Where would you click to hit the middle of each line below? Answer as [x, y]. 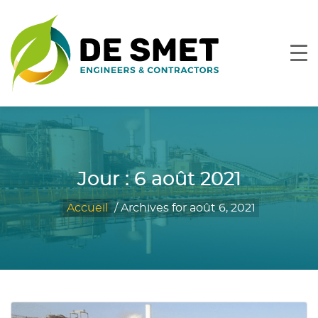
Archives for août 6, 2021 [188, 208]
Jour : [105, 179]
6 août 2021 [187, 179]
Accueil [87, 208]
